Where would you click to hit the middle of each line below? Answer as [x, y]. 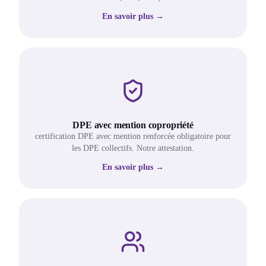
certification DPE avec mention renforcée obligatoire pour [133, 137]
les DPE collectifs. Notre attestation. [133, 148]
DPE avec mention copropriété [133, 125]
